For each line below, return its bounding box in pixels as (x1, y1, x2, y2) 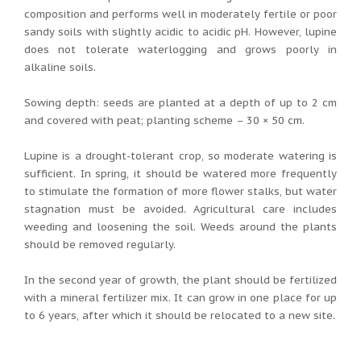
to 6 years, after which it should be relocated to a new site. (24, 308, 335, 322)
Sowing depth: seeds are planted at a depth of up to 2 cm (24, 95, 337, 110)
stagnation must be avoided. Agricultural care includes (24, 201, 337, 216)
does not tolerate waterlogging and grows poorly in (24, 42, 337, 56)
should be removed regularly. (24, 237, 176, 251)
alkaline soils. (24, 60, 96, 74)
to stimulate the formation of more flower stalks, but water (24, 184, 337, 198)
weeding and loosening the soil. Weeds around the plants (24, 219, 337, 234)
